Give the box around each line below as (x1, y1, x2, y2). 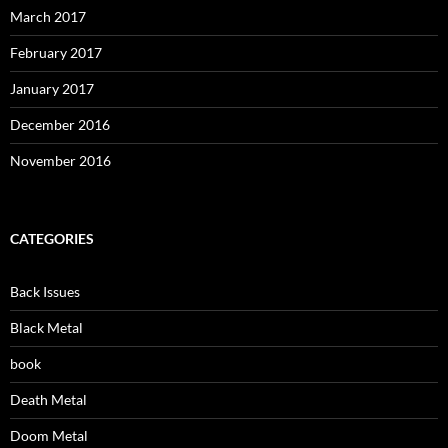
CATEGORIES (10, 230, 94, 248)
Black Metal (10, 319, 83, 337)
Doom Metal (10, 427, 88, 445)
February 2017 (10, 44, 102, 62)
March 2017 (10, 8, 86, 26)
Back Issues (10, 283, 80, 301)
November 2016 (10, 152, 111, 170)
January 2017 (10, 80, 94, 98)
